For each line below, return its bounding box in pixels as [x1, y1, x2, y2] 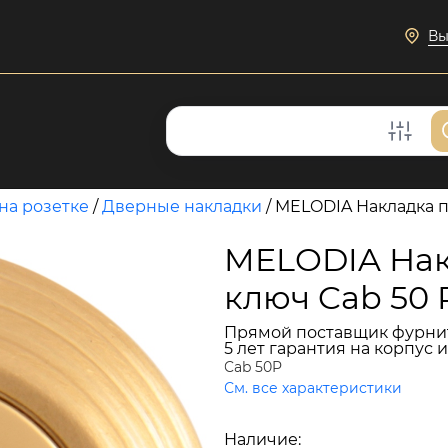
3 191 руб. [224, 396, 379, 435]
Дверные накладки [102, 197, 262, 216]
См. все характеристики [224, 379, 402, 397]
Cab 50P [224, 358, 282, 376]
